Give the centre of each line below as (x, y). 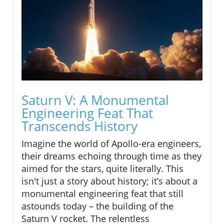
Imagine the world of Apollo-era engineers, (111, 143)
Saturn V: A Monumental (95, 100)
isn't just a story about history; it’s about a (109, 181)
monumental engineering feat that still (102, 193)
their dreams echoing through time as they (111, 156)
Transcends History (79, 126)
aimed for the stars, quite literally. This (102, 168)
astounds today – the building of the (97, 206)
